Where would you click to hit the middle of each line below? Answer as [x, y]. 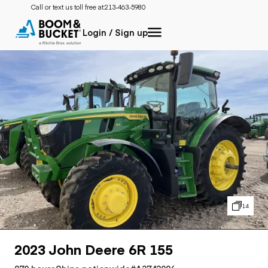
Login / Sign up [115, 32]
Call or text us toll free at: [68, 7]
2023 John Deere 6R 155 [94, 249]
